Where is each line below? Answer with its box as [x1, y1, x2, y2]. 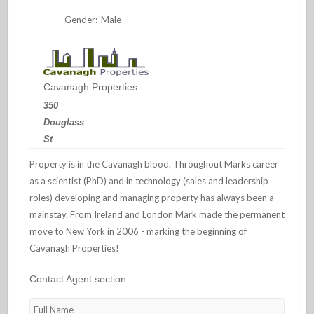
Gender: [64, 13, 97, 25]
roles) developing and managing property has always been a [29, 191, 274, 203]
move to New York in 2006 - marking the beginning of [29, 225, 247, 237]
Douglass [43, 117, 84, 128]
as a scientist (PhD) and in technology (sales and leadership [29, 175, 268, 186]
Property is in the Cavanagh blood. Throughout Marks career [29, 158, 278, 170]
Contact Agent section [29, 273, 126, 285]
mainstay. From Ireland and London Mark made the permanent [29, 208, 285, 220]
